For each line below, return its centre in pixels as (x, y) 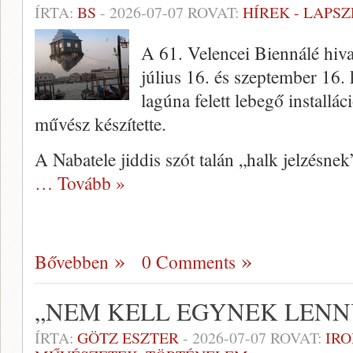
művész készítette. (100, 124)
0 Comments (189, 262)
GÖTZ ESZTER (128, 338)
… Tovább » (80, 183)
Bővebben (72, 262)
